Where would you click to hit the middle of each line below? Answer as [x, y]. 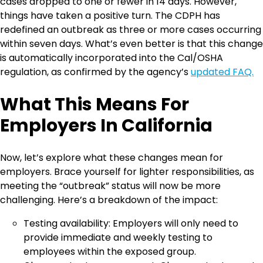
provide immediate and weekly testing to [118, 237]
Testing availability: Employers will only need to [131, 223]
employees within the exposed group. [110, 251]
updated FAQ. [222, 72]
